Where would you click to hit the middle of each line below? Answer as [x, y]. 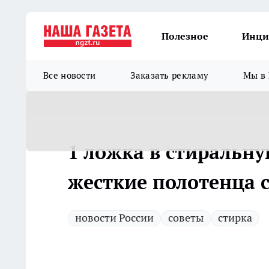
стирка [235, 218]
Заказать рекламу [170, 75]
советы [186, 218]
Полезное [185, 36]
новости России [114, 218]
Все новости [70, 75]
